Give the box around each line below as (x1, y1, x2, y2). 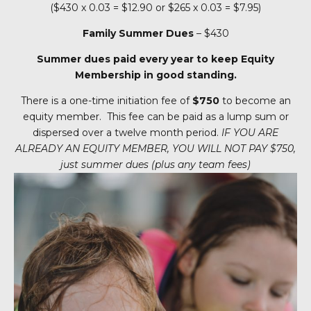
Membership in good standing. (74, 68, 237, 81)
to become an (219, 94, 291, 107)
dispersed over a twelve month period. (33, 126, 221, 139)
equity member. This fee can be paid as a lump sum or (22, 110, 289, 123)
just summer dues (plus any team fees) (60, 158, 251, 171)
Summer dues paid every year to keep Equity (37, 52, 274, 65)
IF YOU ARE (221, 126, 278, 139)
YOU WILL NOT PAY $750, (172, 142, 296, 155)
